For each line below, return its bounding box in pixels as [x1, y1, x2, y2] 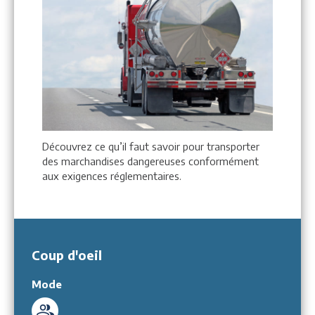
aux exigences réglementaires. [42, 169, 181, 182]
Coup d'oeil [32, 246, 102, 263]
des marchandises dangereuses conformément [42, 154, 259, 167]
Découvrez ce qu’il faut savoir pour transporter [42, 139, 259, 153]
